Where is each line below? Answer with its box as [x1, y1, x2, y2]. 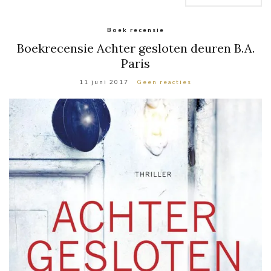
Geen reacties [137, 77, 192, 85]
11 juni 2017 [79, 77, 129, 85]
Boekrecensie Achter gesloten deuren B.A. [16, 40, 255, 56]
